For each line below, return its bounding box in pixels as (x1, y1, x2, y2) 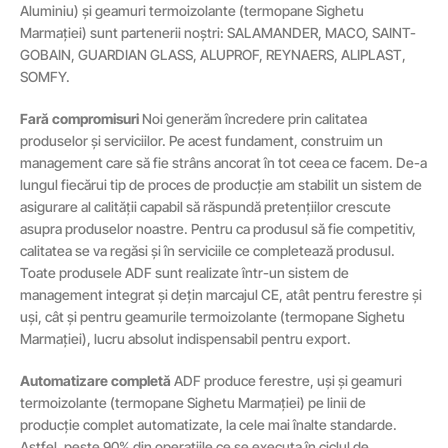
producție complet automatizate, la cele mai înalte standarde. (20, 416, 397, 433)
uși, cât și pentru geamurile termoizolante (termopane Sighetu (20, 308, 405, 325)
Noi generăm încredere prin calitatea (139, 110, 367, 127)
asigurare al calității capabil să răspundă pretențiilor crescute (20, 198, 391, 215)
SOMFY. (20, 68, 70, 85)
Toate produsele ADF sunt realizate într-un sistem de (20, 264, 349, 281)
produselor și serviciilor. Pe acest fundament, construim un (20, 132, 383, 149)
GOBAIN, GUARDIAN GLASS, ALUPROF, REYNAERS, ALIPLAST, (20, 46, 406, 63)
